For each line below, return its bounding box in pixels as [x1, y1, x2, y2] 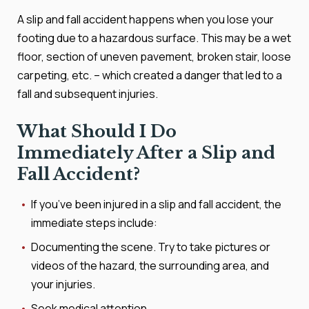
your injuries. [31, 277, 95, 292]
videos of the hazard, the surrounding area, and [31, 258, 269, 273]
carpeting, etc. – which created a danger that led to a [17, 68, 282, 83]
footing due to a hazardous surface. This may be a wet [17, 30, 291, 46]
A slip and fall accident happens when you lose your [17, 12, 274, 27]
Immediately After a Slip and [17, 143, 275, 163]
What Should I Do [17, 121, 177, 141]
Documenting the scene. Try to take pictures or [31, 239, 270, 255]
